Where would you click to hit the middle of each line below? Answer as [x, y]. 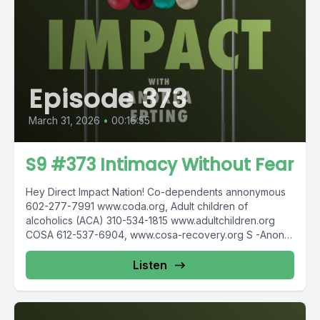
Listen [150, 265]
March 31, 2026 [64, 120]
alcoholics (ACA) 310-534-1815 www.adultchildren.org [150, 220]
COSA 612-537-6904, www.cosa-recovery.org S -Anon [155, 234]
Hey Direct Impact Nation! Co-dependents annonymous [156, 191]
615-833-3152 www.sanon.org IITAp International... [141, 249]
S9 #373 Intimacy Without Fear [160, 164]
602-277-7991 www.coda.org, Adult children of [137, 206]
